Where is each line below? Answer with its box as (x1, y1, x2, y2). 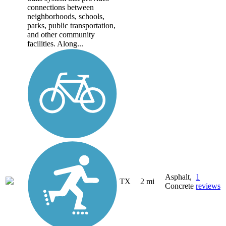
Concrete (165, 182, 194, 191)
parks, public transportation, (27, 21, 116, 30)
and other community (27, 30, 95, 39)
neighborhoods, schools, (27, 12, 104, 21)
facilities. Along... (27, 39, 83, 48)
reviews (196, 182, 220, 191)
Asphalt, (165, 173, 192, 182)
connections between (27, 3, 94, 12)
